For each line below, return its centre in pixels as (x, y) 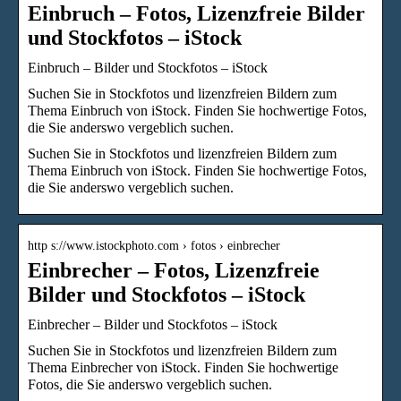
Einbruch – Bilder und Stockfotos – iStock (148, 67)
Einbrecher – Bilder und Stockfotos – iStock (153, 324)
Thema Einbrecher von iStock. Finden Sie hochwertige (183, 367)
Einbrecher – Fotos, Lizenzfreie (174, 270)
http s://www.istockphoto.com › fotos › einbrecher (154, 245)
